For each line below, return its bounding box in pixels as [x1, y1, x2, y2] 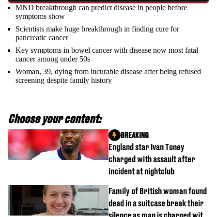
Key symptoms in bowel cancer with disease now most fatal [15, 46, 198, 54]
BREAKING [121, 130, 149, 140]
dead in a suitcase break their [108, 198, 204, 208]
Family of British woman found [108, 186, 207, 196]
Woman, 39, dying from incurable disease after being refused [15, 67, 201, 76]
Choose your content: [8, 111, 101, 125]
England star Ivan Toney [108, 141, 185, 152]
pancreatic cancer [15, 33, 68, 42]
